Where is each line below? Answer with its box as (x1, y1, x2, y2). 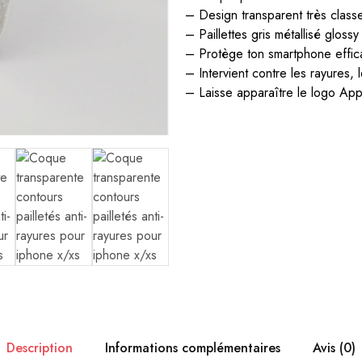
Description (6, 339, 73, 358)
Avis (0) (313, 339, 356, 358)
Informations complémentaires (105, 339, 280, 358)
